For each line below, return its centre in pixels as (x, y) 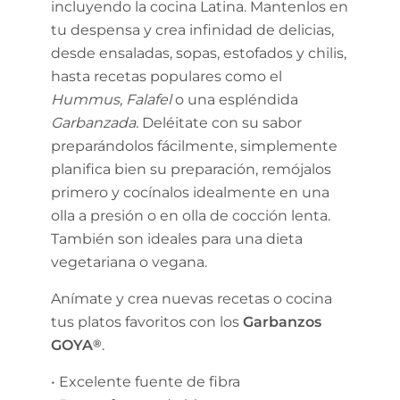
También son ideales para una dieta (176, 239)
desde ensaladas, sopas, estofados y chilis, (198, 53)
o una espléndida (234, 100)
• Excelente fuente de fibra (145, 382)
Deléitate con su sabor (220, 123)
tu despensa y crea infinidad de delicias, (192, 30)
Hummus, (86, 100)
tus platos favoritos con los (146, 322)
